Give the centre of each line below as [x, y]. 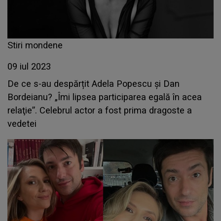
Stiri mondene [35, 45]
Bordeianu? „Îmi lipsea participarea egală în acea [105, 97]
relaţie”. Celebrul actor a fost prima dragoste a [100, 110]
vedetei [22, 124]
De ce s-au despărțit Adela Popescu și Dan [93, 84]
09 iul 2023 [29, 67]
